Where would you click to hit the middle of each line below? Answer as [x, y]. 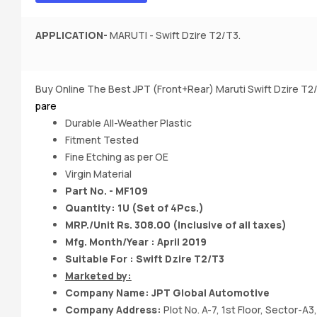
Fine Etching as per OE [116, 157]
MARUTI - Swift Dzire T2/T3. [174, 35]
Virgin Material [98, 174]
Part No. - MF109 [106, 191]
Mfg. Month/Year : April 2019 [136, 242]
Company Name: [107, 293]
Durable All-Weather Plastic [128, 123]
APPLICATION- [71, 35]
